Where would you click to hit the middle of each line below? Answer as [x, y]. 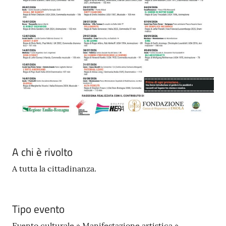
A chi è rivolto [42, 152]
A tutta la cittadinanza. [54, 168]
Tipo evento [38, 209]
